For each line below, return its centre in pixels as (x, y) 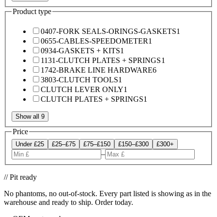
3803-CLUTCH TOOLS (79, 80)
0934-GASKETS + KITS (80, 51)
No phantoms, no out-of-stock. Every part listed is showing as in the (108, 194)
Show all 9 (30, 117)
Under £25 (30, 144)
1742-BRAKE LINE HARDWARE (97, 70)
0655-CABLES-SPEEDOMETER (94, 41)
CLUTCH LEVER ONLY (82, 90)
